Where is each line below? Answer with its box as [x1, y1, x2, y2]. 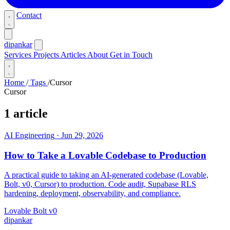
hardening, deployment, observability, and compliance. [4, 189, 181, 198]
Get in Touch [110, 50, 152, 59]
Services [4, 50, 33, 59]
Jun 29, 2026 [61, 130, 103, 140]
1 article [4, 106, 48, 120]
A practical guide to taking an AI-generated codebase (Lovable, [4, 170, 208, 180]
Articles [61, 50, 87, 59]
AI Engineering [4, 130, 54, 140]
